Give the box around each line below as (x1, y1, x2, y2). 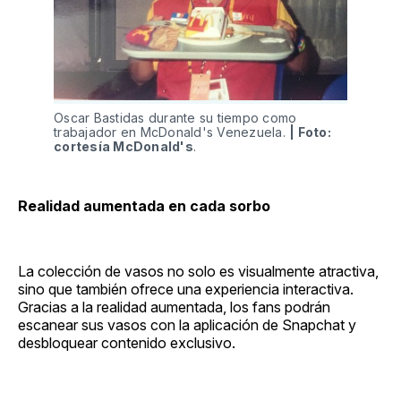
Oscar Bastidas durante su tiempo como (54, 110, 297, 126)
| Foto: (289, 124, 331, 141)
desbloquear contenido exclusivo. (18, 334, 235, 353)
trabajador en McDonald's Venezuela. (54, 124, 289, 141)
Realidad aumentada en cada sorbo (18, 197, 270, 216)
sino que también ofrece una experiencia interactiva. (18, 280, 354, 299)
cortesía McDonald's (54, 139, 193, 155)
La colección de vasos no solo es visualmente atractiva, (18, 262, 379, 281)
